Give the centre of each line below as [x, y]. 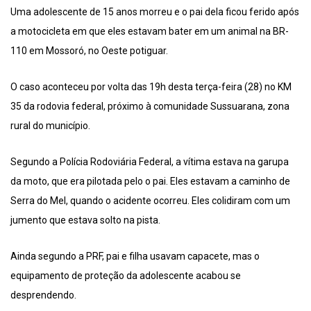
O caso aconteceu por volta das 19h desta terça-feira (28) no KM [151, 87]
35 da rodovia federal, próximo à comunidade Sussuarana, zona [150, 107]
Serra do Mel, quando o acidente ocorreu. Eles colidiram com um [150, 201]
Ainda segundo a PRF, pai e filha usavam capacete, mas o [135, 257]
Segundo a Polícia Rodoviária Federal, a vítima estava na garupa [150, 162]
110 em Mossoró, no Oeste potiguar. [89, 51]
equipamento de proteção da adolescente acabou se [126, 276]
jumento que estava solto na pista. [85, 220]
